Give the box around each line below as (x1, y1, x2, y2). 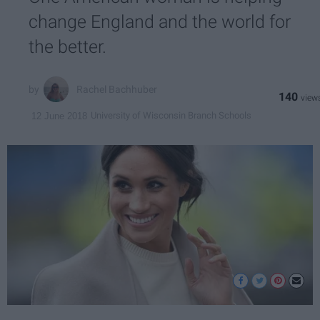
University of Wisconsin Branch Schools (91, 110, 251, 121)
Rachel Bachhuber (76, 84, 158, 96)
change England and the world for (29, 11, 291, 33)
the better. (29, 36, 106, 58)
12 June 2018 (31, 110, 87, 121)
